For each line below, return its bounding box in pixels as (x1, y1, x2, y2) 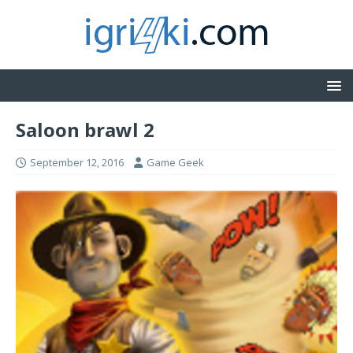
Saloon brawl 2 (16, 117, 154, 143)
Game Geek (147, 155, 204, 169)
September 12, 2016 (30, 155, 124, 169)
